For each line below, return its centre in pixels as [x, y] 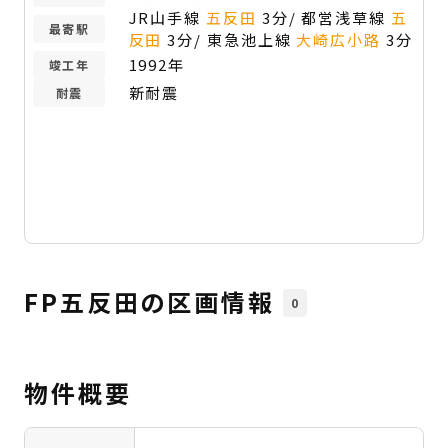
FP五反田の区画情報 [149, 301]
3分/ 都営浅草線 [323, 17]
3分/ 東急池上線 [229, 39]
